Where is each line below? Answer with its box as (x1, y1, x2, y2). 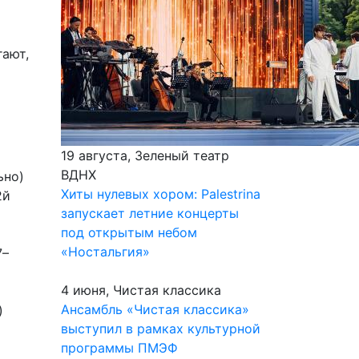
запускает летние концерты (61, 205, 239, 221)
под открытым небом (61, 224, 197, 240)
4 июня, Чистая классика (61, 282, 221, 298)
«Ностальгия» (61, 244, 150, 260)
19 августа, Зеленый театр (61, 147, 229, 163)
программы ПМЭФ (61, 340, 178, 356)
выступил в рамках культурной (61, 321, 260, 337)
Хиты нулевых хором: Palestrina (61, 186, 260, 202)
